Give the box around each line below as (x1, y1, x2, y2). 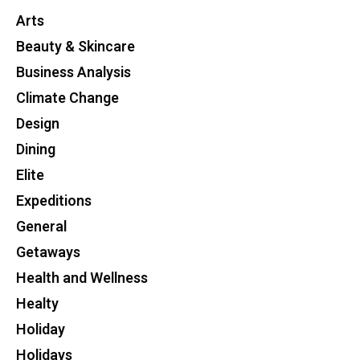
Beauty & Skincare (16, 36, 135, 58)
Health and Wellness (16, 268, 148, 289)
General (16, 216, 67, 238)
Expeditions (16, 190, 92, 212)
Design (16, 113, 59, 135)
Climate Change (16, 88, 119, 109)
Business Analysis (16, 62, 131, 84)
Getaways (16, 242, 80, 264)
